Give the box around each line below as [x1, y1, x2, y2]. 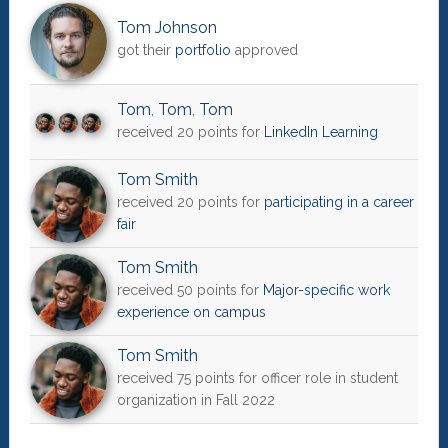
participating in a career [263, 194, 414, 211]
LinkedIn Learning [263, 124, 378, 141]
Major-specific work [262, 282, 390, 299]
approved [230, 42, 298, 59]
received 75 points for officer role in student [116, 370, 398, 387]
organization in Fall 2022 [116, 392, 275, 409]
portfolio [174, 42, 231, 59]
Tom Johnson [116, 18, 217, 38]
